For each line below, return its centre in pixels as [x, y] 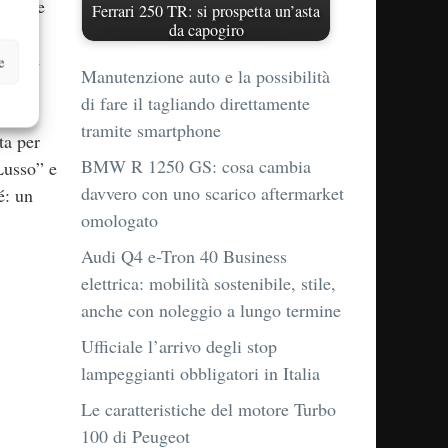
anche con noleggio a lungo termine [211, 310]
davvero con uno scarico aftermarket [212, 193]
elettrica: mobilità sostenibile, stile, [208, 283]
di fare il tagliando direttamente [195, 103]
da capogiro [206, 29]
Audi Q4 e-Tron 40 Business [184, 256]
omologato [119, 220]
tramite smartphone [151, 130]
